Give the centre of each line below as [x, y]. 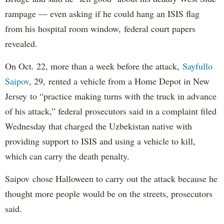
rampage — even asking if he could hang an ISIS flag [102, 13]
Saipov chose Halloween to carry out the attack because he [111, 178]
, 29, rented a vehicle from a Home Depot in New [119, 81]
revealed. [21, 43]
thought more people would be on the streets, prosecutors [109, 193]
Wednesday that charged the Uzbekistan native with [98, 126]
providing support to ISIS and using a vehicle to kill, [100, 141]
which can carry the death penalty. [69, 156]
